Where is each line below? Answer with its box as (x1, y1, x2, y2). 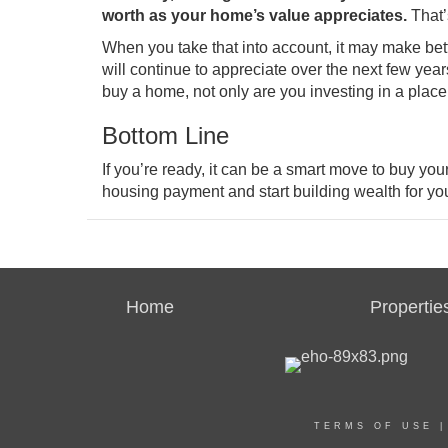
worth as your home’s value (102, 7, 314, 24)
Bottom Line (102, 122, 229, 149)
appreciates (314, 7, 403, 24)
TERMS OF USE (314, 420, 433, 431)
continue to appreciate (130, 61, 287, 78)
